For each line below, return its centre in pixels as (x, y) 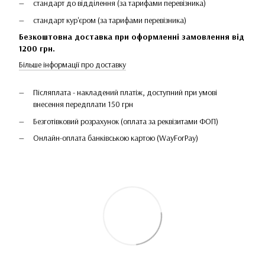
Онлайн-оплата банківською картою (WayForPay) (116, 138)
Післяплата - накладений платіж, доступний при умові (125, 93)
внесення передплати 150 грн (83, 104)
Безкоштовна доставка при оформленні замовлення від (132, 37)
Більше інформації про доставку (72, 65)
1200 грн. (38, 49)
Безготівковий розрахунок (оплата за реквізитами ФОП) (126, 121)
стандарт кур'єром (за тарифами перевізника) (110, 20)
